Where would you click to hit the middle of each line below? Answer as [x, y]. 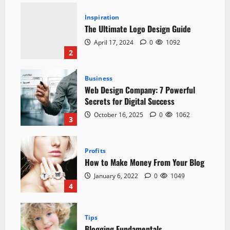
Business [99, 79]
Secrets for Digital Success [130, 101]
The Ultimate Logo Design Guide [138, 29]
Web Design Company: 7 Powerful [140, 90]
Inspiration [102, 17]
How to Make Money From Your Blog [145, 162]
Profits [95, 151]
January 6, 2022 [116, 176]
